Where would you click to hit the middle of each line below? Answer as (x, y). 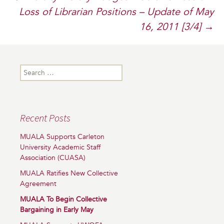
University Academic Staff (60, 147)
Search (30, 69)
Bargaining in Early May (57, 210)
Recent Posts (45, 118)
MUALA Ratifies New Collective (69, 173)
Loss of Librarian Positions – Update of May (116, 12)
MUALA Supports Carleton (62, 137)
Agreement (38, 184)
